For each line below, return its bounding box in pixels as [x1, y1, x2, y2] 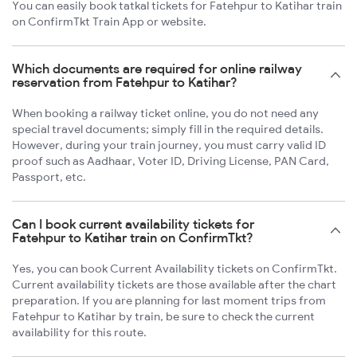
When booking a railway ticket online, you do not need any [12, 106, 319, 121]
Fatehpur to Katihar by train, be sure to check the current [12, 309, 315, 324]
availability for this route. [12, 325, 147, 340]
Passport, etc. [12, 170, 86, 185]
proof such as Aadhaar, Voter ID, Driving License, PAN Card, [12, 154, 329, 169]
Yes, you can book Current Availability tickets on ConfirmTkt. [12, 261, 337, 277]
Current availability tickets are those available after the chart [12, 277, 336, 292]
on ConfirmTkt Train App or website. [12, 14, 206, 29]
